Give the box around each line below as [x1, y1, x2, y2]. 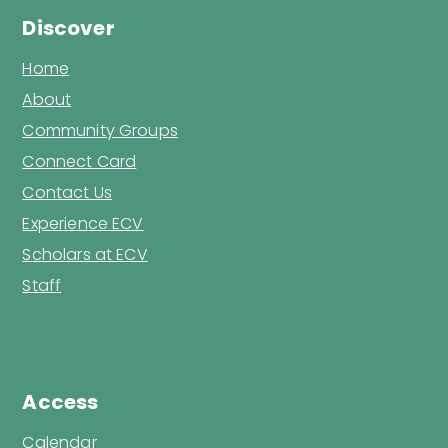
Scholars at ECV [22, 243, 148, 267]
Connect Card [22, 150, 137, 174]
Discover [22, 14, 115, 43]
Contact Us [22, 181, 113, 205]
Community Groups [22, 119, 178, 143]
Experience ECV [22, 212, 144, 236]
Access [22, 388, 99, 417]
